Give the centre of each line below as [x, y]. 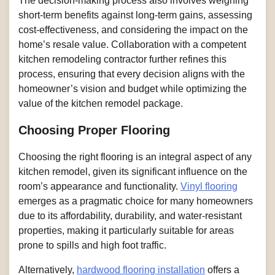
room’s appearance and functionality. [99, 186]
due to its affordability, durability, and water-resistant [130, 215]
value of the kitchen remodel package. [101, 103]
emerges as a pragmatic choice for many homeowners [136, 201]
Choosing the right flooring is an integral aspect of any [135, 157]
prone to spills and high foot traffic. [92, 245]
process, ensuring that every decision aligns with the [132, 74]
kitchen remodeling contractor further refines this [122, 59]
